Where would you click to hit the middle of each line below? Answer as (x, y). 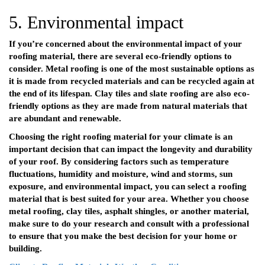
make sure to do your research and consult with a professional (129, 224)
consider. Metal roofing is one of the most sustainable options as (132, 69)
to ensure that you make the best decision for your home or (123, 236)
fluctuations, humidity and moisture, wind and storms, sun (121, 174)
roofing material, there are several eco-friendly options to (120, 56)
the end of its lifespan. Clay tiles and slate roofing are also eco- (129, 94)
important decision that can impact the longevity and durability (131, 149)
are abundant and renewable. (65, 119)
